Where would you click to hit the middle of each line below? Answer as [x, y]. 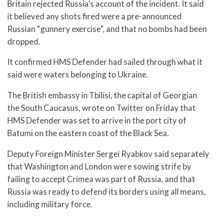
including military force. [50, 204]
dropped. [24, 41]
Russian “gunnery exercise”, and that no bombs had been [107, 29]
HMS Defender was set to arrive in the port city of [97, 121]
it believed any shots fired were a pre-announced [94, 16]
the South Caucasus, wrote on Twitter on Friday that [101, 108]
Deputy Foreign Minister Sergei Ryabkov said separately [108, 154]
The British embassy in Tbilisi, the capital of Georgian [102, 95]
